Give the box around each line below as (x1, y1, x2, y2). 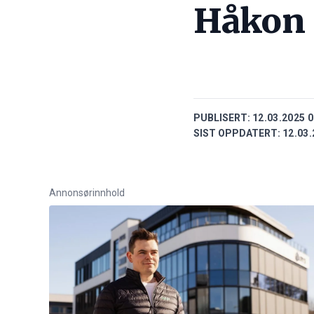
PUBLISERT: (193, 112, 250, 124)
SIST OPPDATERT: (193, 128, 280, 139)
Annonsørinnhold (49, 187, 125, 199)
